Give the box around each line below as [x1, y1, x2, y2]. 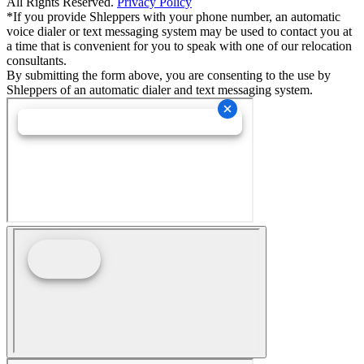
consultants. [6, 53, 67, 67]
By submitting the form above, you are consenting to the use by [6, 67, 331, 82]
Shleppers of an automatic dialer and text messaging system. [6, 82, 313, 97]
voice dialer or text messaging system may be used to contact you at [6, 24, 352, 38]
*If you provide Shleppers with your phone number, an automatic [6, 9, 340, 24]
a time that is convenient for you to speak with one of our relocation [6, 38, 352, 53]
